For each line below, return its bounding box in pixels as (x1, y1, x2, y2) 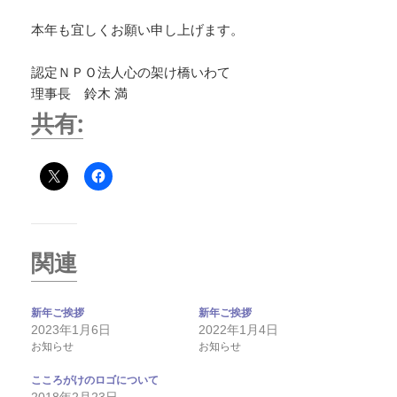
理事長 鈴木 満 (31, 86, 128, 102)
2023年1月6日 (31, 323, 112, 338)
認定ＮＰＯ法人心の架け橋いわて (31, 65, 231, 81)
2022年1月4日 (198, 323, 278, 338)
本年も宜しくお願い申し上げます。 (31, 22, 245, 38)
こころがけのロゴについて (31, 373, 160, 386)
